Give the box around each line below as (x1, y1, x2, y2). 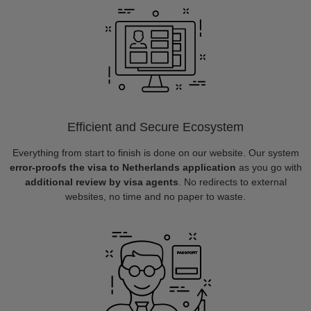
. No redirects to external (178, 176, 287, 187)
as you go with (235, 162, 302, 173)
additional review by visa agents (24, 176, 178, 187)
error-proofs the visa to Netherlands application (9, 162, 236, 173)
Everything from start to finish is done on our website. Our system (12, 147, 299, 158)
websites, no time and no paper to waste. (65, 191, 246, 202)
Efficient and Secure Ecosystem (67, 120, 244, 134)
